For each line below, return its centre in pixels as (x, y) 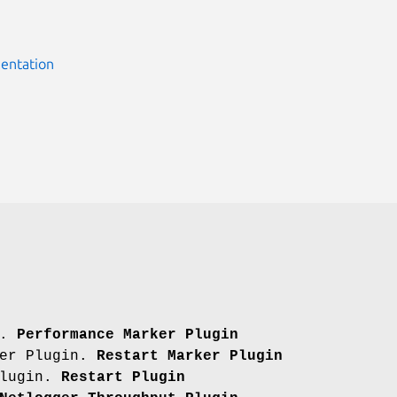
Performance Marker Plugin (128, 335)
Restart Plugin (123, 377)
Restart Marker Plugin (190, 356)
